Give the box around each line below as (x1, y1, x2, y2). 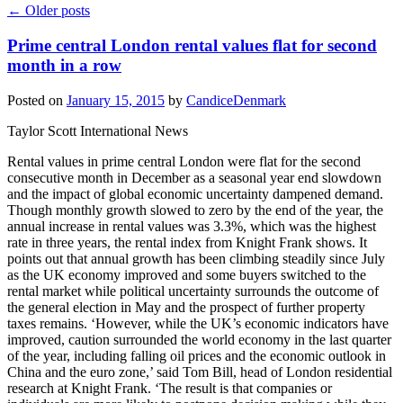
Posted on (7, 92, 67, 108)
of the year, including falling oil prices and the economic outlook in (7, 347, 386, 363)
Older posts (22, 3, 90, 19)
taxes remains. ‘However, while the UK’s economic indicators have (7, 315, 389, 331)
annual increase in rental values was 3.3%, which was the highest (7, 218, 376, 234)
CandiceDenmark (186, 92, 286, 108)
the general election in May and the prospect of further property (7, 299, 365, 315)
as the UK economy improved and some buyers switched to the (7, 266, 366, 282)
